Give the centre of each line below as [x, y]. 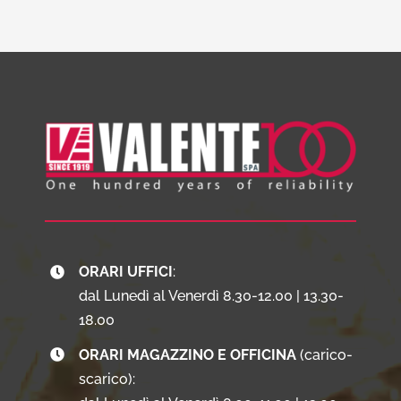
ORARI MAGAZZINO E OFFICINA [188, 354]
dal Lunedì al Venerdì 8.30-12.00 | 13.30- [212, 296]
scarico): [107, 379]
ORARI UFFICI [126, 272]
